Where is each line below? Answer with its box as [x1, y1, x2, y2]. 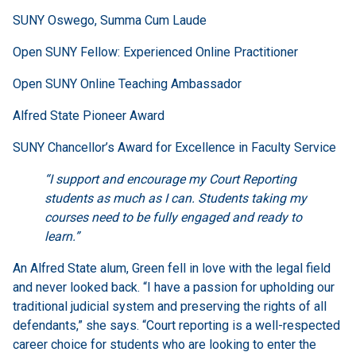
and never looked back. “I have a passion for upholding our [13, 279, 335, 295]
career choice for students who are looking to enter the [13, 336, 316, 352]
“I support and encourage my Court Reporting [44, 171, 296, 187]
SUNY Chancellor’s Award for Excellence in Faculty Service [13, 139, 336, 155]
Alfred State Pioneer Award [13, 107, 164, 123]
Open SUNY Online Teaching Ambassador [13, 75, 242, 91]
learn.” [44, 228, 79, 244]
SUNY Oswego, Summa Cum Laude [13, 12, 207, 28]
